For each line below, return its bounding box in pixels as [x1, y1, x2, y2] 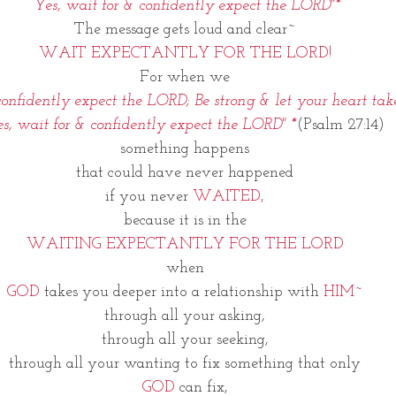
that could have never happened [76, 164, 293, 181]
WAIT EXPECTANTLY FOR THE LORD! [38, 45, 331, 62]
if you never [105, 188, 193, 205]
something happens [120, 141, 249, 157]
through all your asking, [104, 308, 265, 324]
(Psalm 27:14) [297, 117, 385, 133]
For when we [140, 69, 230, 86]
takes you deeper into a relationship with [40, 284, 324, 301]
